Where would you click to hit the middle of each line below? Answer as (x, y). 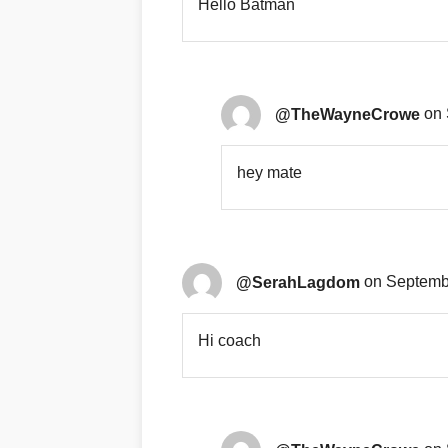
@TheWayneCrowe (347, 114)
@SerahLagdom (298, 282)
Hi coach (229, 341)
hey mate (269, 173)
